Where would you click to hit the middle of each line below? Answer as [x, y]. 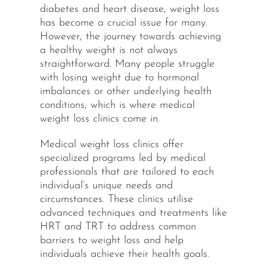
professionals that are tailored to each [127, 172]
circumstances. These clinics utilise [116, 200]
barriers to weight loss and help [111, 241]
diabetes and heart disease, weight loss [129, 10]
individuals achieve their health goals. [124, 254]
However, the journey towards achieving [130, 37]
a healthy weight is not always [108, 51]
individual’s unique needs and [106, 186]
